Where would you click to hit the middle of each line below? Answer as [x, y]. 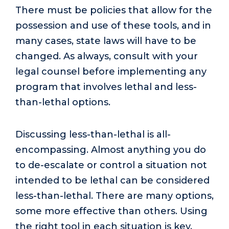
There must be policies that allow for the [114, 10]
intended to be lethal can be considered [112, 180]
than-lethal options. [64, 102]
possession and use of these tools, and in [113, 26]
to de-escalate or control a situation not [111, 165]
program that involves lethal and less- [106, 87]
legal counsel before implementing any [111, 72]
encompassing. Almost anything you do [111, 150]
